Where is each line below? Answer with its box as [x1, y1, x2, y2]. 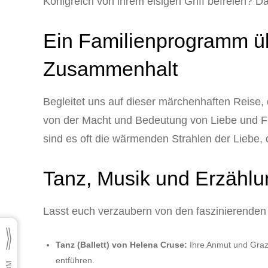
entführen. [56, 255, 95, 265]
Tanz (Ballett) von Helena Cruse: [56, 239, 187, 249]
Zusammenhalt [43, 57, 178, 80]
